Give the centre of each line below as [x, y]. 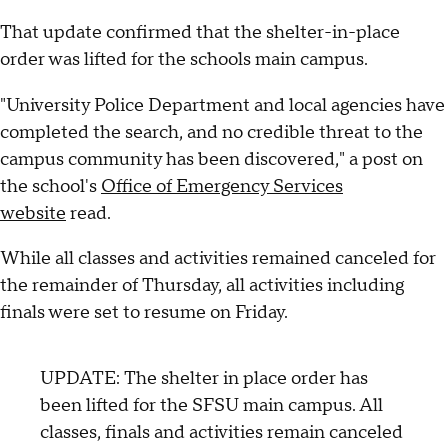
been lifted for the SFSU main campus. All [211, 405]
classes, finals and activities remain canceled [221, 432]
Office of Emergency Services [222, 186]
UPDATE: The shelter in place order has [204, 378]
